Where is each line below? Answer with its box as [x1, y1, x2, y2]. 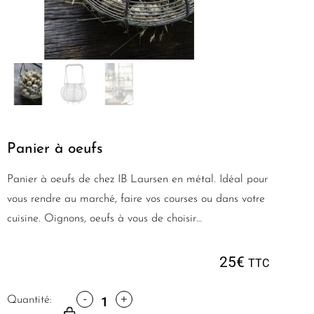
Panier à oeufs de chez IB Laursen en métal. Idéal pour [7, 174, 268, 186]
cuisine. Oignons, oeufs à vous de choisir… [7, 213, 202, 225]
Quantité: [7, 294, 52, 306]
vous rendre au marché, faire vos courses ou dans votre [7, 193, 265, 205]
